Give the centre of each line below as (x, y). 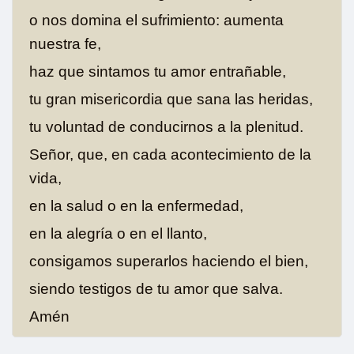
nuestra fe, (65, 43)
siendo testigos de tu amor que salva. (156, 288)
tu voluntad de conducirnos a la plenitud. (166, 126)
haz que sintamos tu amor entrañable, (157, 71)
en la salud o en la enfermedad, (136, 205)
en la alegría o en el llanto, (118, 233)
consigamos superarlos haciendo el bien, (168, 261)
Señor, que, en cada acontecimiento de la (170, 154)
